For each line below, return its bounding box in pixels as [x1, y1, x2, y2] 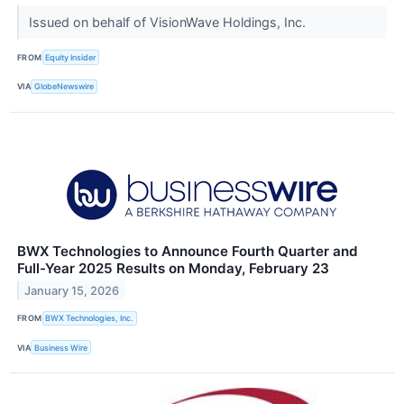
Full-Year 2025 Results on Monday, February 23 [17, 259, 329, 277]
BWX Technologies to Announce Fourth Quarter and [17, 242, 358, 260]
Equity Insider [45, 51, 96, 62]
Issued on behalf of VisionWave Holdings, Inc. [28, 14, 309, 31]
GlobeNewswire [34, 81, 95, 92]
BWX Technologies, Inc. [45, 313, 134, 324]
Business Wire [34, 342, 88, 353]
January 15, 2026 [24, 283, 120, 298]
